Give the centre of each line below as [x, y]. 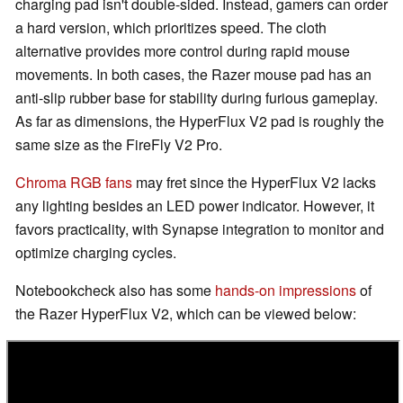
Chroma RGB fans [74, 183]
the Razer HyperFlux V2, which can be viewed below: [186, 314]
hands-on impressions [286, 291]
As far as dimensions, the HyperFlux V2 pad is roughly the [200, 121]
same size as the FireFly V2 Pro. [119, 145]
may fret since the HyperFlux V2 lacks [254, 183]
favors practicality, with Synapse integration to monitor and [200, 229]
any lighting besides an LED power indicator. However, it [195, 206]
